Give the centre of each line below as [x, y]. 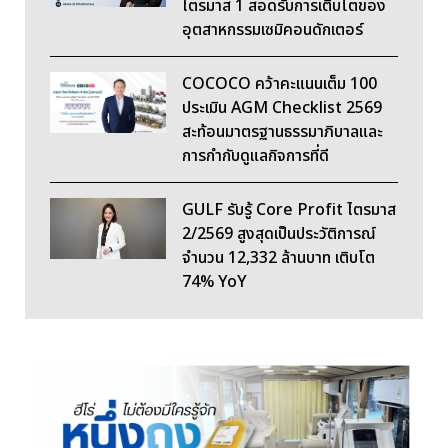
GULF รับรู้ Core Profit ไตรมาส [289, 210]
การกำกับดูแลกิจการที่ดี [255, 156]
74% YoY [214, 282]
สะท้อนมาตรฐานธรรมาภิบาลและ [282, 132]
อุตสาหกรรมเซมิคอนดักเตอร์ [272, 30]
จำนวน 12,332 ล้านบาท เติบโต [278, 258]
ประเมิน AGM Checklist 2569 [282, 108]
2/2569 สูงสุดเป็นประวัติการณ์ [279, 234]
